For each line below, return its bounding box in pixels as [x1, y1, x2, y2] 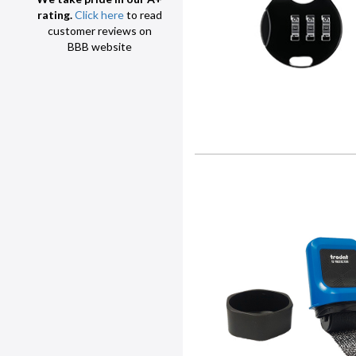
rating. [37, 8, 75, 22]
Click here [74, 8, 124, 22]
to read [123, 8, 162, 22]
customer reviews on [47, 24, 152, 38]
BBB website [67, 40, 132, 54]
